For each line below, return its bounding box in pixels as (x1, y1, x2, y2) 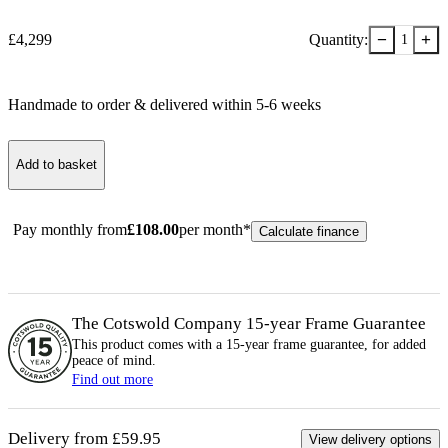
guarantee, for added (306, 336, 426, 352)
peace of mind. (72, 352, 156, 368)
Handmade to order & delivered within (8, 95, 256, 113)
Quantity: (309, 30, 368, 48)
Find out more (72, 371, 153, 387)
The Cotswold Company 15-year (72, 313, 305, 333)
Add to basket (16, 157, 97, 173)
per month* (179, 220, 251, 238)
